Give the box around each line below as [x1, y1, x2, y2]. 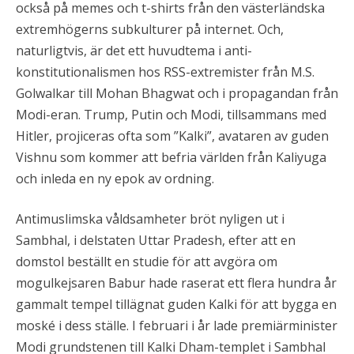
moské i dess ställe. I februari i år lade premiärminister [16, 317, 337, 335]
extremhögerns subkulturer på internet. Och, [16, 21, 284, 39]
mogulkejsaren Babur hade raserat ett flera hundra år [16, 274, 337, 292]
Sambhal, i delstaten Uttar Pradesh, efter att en [16, 232, 296, 250]
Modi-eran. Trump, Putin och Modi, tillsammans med [16, 106, 326, 124]
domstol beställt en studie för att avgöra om [16, 253, 277, 271]
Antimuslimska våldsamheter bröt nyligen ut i [16, 210, 284, 228]
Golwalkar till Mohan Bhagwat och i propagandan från [16, 85, 338, 103]
